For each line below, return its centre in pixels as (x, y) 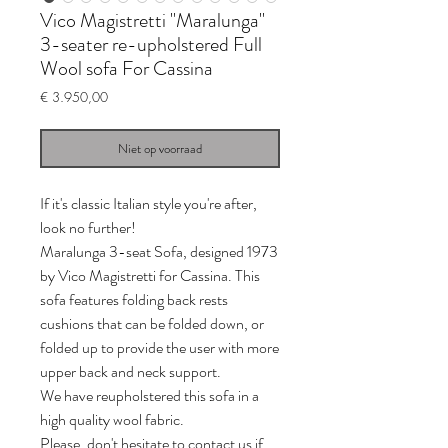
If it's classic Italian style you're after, (148, 204)
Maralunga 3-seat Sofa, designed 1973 (159, 252)
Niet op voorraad (160, 149)
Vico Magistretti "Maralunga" (152, 21)
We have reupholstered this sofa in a (149, 396)
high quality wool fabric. (112, 420)
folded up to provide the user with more (159, 348)
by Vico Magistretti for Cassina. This (150, 276)
